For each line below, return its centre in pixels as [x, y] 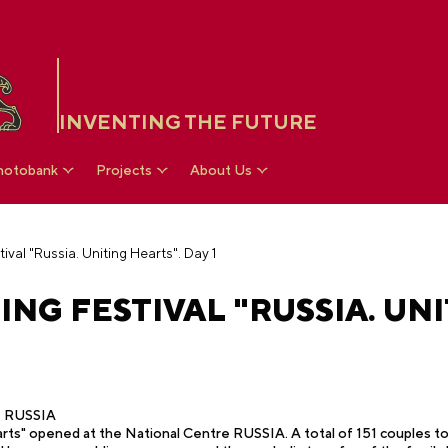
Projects [123, 170]
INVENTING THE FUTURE [187, 121]
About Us [220, 170]
